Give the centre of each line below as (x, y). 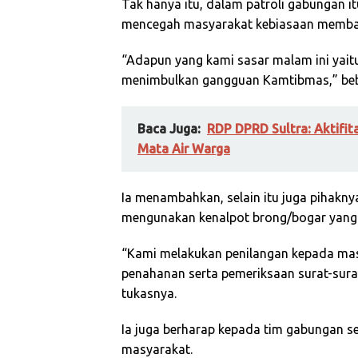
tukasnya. (149, 293)
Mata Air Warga (184, 149)
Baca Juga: (169, 129)
